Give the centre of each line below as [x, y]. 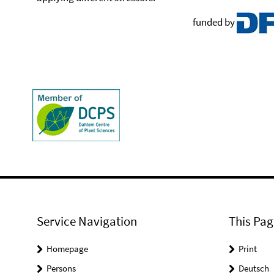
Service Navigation [87, 221]
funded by [137, 22]
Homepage [67, 249]
